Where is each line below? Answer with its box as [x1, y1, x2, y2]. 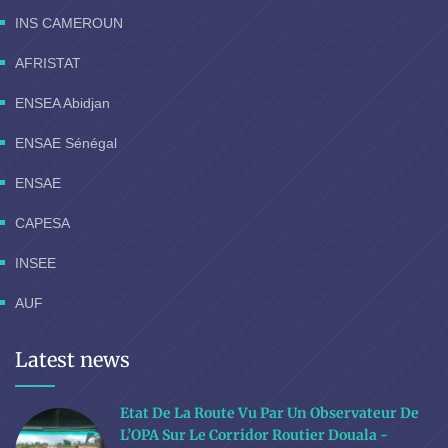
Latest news [15, 347, 130, 373]
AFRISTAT [15, 55, 81, 72]
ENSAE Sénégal [15, 135, 117, 152]
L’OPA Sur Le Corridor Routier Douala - [120, 426, 388, 445]
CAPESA [15, 215, 70, 232]
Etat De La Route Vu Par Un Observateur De [120, 404, 419, 423]
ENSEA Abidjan [15, 95, 110, 112]
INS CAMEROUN [15, 15, 123, 32]
